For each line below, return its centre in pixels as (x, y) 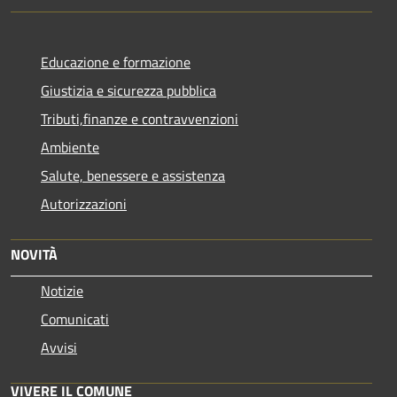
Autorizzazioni (84, 203)
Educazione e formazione (116, 62)
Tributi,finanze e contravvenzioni (140, 118)
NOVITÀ (34, 254)
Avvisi (59, 347)
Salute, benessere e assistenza (133, 175)
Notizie (62, 290)
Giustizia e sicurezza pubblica (128, 90)
